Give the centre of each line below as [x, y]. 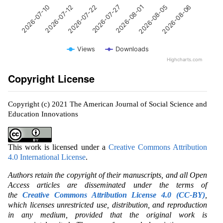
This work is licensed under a [58, 147]
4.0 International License [47, 157]
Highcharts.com [184, 59]
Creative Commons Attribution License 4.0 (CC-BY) [114, 195]
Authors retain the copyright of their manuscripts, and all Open [108, 175]
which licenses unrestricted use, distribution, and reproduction [108, 205]
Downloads [132, 49]
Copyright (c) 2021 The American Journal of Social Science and [108, 104]
